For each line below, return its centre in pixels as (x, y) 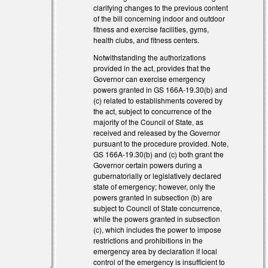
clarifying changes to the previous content (161, 7)
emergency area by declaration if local (156, 251)
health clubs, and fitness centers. (147, 39)
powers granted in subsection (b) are (153, 197)
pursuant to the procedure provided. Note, (161, 143)
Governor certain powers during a (148, 165)
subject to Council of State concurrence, (158, 208)
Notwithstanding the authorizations (150, 57)
